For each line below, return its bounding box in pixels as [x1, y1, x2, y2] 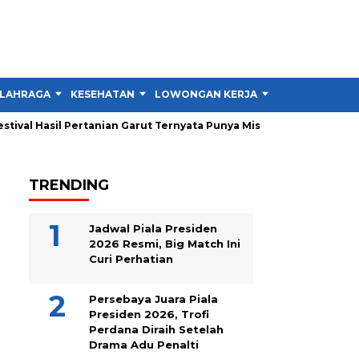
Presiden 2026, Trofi [89, 308, 209, 321]
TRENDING [29, 176, 109, 194]
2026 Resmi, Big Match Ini [89, 237, 240, 250]
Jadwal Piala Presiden [89, 222, 217, 235]
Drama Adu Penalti [89, 338, 199, 351]
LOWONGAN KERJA [155, 88, 257, 100]
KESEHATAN [71, 88, 135, 100]
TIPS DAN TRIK [277, 88, 354, 100]
